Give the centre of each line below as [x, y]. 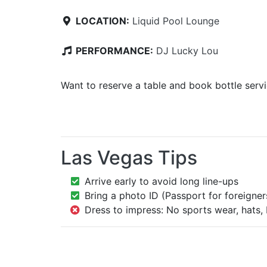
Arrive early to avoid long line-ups [162, 181]
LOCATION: [103, 21]
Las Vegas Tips [129, 157]
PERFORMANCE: [114, 50]
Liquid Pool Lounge [176, 21]
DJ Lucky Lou [187, 50]
